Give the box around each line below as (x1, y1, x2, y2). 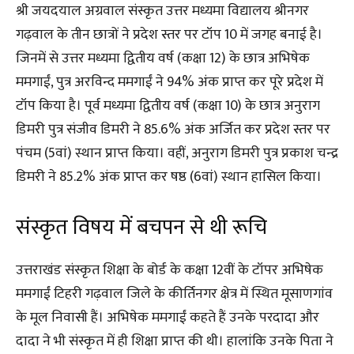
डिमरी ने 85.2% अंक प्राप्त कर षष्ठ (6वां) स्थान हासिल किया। (16, 165, 322, 190)
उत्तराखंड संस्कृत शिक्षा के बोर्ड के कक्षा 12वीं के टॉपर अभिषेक (16, 258, 323, 283)
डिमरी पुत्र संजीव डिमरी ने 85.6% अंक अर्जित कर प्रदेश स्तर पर (16, 118, 330, 142)
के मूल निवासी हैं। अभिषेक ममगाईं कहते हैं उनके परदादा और (16, 306, 319, 330)
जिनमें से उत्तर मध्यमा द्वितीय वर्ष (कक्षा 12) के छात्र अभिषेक (16, 47, 310, 71)
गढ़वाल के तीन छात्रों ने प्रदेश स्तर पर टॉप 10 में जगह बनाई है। (16, 23, 322, 47)
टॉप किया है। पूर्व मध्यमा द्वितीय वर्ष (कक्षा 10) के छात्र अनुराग (16, 94, 320, 119)
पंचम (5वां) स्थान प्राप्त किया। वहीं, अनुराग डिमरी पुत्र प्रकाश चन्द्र (16, 141, 338, 166)
